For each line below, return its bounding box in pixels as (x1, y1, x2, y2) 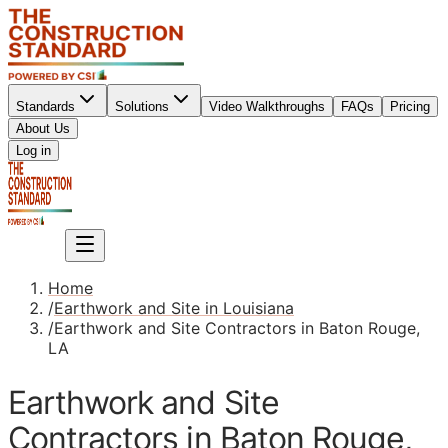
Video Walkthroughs (209, 99, 325, 114)
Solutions (115, 99, 169, 114)
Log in (16, 143, 51, 158)
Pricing (390, 99, 430, 114)
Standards (16, 99, 75, 114)
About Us (16, 121, 70, 136)
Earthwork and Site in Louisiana (54, 298, 294, 318)
